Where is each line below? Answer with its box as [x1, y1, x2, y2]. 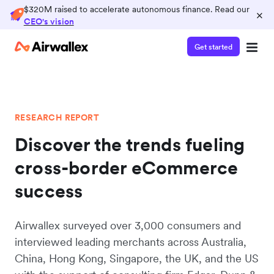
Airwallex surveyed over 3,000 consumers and [15, 218, 241, 232]
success [15, 179, 83, 202]
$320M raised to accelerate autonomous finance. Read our [23, 4, 250, 15]
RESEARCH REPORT [15, 112, 99, 123]
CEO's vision [23, 16, 74, 27]
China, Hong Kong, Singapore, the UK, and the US [15, 251, 259, 265]
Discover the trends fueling [15, 133, 245, 156]
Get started [194, 42, 232, 51]
